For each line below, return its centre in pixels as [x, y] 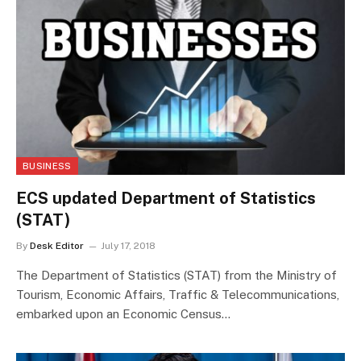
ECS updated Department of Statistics [166, 198]
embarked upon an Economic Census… [123, 313]
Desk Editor [57, 245]
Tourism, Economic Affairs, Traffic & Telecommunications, [178, 294]
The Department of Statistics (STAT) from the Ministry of [176, 275]
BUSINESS [47, 166]
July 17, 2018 [128, 245]
